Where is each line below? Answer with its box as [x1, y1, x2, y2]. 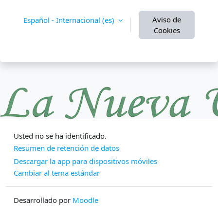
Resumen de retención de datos [14, 143, 119, 153]
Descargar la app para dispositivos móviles [14, 156, 157, 166]
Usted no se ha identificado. [14, 131, 107, 141]
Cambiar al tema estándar [14, 167, 100, 178]
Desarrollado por [14, 195, 73, 205]
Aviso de [152, 15, 181, 25]
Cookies [153, 25, 180, 36]
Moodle [73, 195, 98, 205]
